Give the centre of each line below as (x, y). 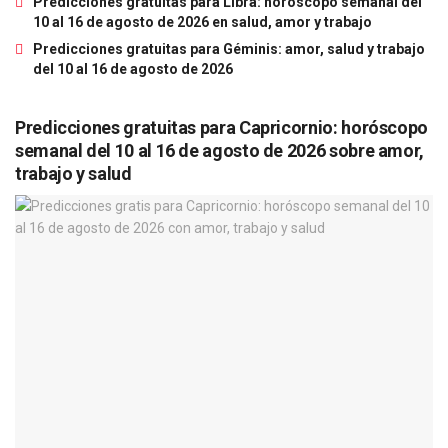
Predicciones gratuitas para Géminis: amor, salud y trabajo (229, 49)
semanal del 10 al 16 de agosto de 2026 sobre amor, (220, 151)
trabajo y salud (73, 174)
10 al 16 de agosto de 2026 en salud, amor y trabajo (202, 22)
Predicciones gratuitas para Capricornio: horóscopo (222, 128)
